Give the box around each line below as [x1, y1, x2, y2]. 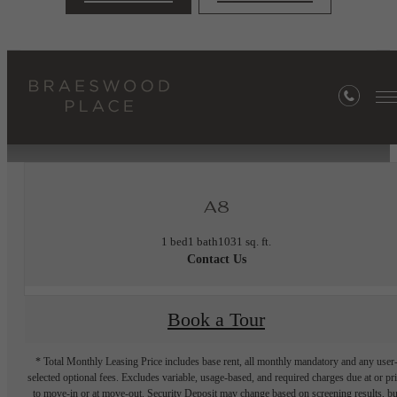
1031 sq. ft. [218, 234, 271, 248]
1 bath [188, 234, 218, 248]
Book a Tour [167, 308, 265, 331]
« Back [170, 58, 227, 81]
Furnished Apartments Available [72, 99, 325, 121]
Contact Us [186, 252, 246, 266]
